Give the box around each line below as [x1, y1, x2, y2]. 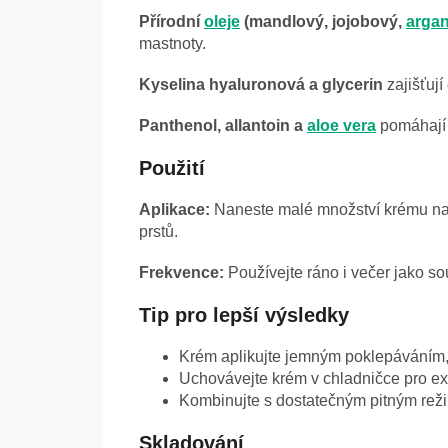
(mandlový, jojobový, [240, 13, 406, 31]
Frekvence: [139, 264, 224, 282]
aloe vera [307, 117, 376, 135]
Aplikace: [139, 201, 210, 219]
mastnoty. [139, 35, 206, 53]
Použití [139, 157, 205, 180]
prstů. [139, 223, 178, 241]
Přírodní [139, 13, 204, 31]
